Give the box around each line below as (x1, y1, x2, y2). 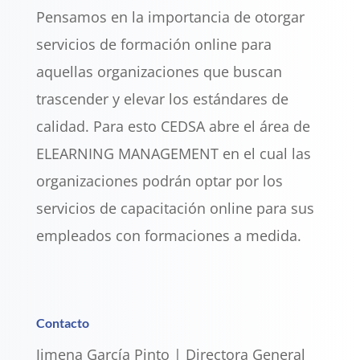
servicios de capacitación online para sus (35, 198, 314, 218)
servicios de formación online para (35, 34, 272, 54)
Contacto (35, 314, 89, 330)
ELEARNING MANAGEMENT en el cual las (35, 143, 311, 163)
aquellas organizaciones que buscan (35, 61, 282, 81)
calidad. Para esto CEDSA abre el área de (35, 116, 310, 136)
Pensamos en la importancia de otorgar (35, 6, 305, 27)
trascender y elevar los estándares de (35, 88, 288, 108)
